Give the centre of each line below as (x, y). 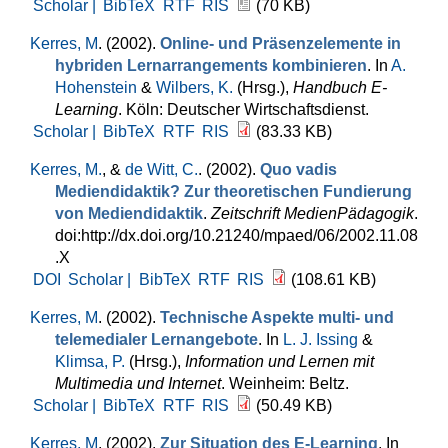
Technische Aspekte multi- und (277, 317)
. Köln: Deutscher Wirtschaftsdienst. (243, 109)
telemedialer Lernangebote (156, 339)
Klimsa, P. (90, 361)
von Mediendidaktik (129, 213)
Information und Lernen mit (279, 361)
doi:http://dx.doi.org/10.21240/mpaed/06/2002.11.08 (236, 235)
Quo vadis (298, 169)
